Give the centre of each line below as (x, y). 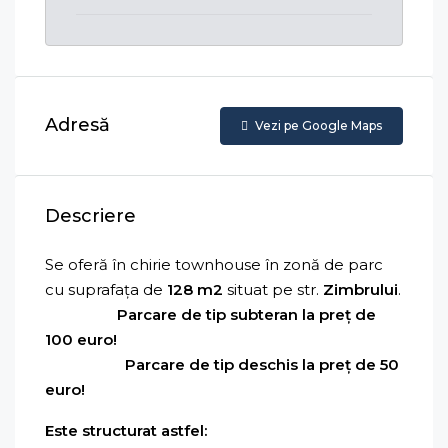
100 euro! (81, 339)
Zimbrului (360, 289)
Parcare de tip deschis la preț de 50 (222, 364)
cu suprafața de (106, 289)
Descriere (90, 215)
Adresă (77, 125)
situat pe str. (273, 289)
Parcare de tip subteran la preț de (210, 314)
